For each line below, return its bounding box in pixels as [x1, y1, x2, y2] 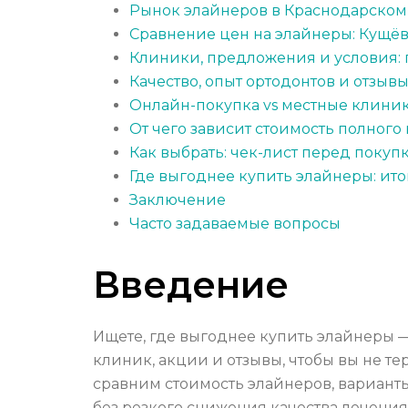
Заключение [129, 191, 226, 209]
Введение [93, 262, 289, 308]
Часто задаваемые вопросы [129, 215, 341, 233]
